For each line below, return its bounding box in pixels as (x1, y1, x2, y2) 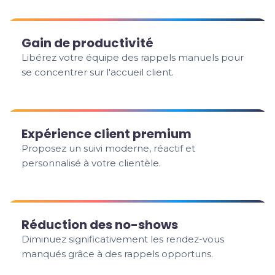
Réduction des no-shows (21, 216, 179, 233)
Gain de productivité (21, 34, 154, 52)
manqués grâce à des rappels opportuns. (21, 248, 214, 260)
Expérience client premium (21, 125, 192, 142)
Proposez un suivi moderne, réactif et (21, 142, 196, 154)
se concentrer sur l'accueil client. (21, 66, 174, 78)
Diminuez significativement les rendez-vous (21, 233, 225, 245)
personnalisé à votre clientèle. (21, 157, 161, 169)
